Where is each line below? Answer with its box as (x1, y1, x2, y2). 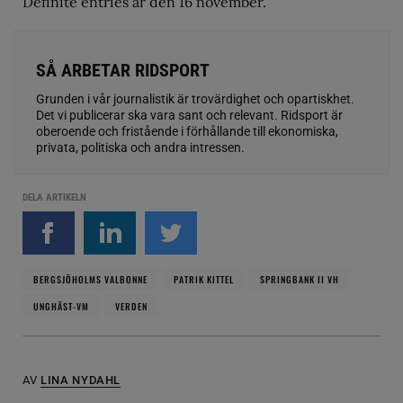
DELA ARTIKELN (22, 192, 86, 203)
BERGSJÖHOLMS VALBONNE (33, 273, 148, 286)
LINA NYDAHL (40, 373, 121, 387)
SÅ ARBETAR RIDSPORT (36, 59, 210, 81)
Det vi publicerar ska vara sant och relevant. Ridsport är (36, 108, 343, 122)
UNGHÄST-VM (33, 300, 89, 313)
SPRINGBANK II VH (260, 273, 339, 286)
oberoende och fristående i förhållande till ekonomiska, (36, 124, 338, 139)
